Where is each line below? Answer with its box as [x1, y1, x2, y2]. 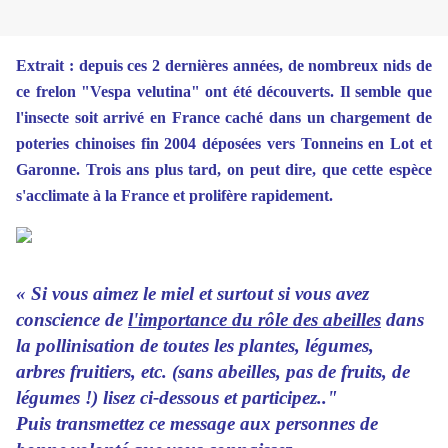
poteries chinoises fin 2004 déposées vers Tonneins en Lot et [16, 135, 432, 153]
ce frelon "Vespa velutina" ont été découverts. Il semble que [16, 83, 432, 101]
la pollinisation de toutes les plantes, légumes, [16, 335, 379, 357]
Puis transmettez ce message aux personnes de [16, 413, 378, 435]
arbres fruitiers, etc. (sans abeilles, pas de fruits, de [16, 361, 410, 383]
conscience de [16, 309, 128, 331]
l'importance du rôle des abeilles [128, 309, 381, 331]
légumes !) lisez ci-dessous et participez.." [16, 387, 338, 409]
